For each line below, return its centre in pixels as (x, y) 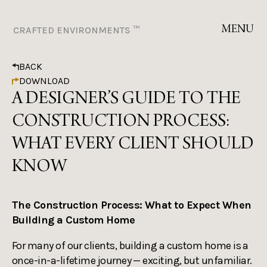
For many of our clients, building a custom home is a (130, 246)
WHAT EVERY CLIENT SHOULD (133, 145)
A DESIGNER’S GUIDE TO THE (126, 100)
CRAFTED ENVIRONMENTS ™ (77, 30)
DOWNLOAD (44, 81)
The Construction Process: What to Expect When (132, 205)
